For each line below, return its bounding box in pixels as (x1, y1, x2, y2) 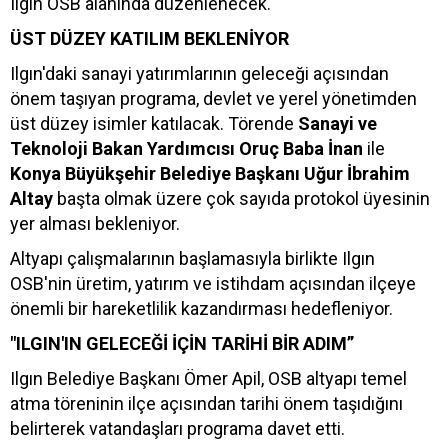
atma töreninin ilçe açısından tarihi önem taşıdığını (10, 393, 403, 415)
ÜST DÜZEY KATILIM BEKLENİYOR (10, 28, 289, 50)
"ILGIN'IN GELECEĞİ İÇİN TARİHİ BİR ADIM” (10, 333, 354, 355)
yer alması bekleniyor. (10, 213, 180, 235)
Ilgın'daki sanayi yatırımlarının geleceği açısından (10, 63, 389, 85)
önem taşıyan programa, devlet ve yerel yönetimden (10, 88, 417, 110)
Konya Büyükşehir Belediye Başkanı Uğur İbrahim (10, 163, 410, 185)
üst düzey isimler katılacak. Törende (10, 113, 298, 135)
